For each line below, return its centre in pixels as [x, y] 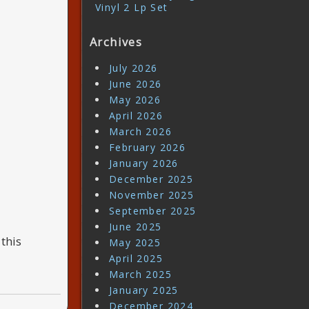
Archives [116, 42]
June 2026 [136, 83]
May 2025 [135, 242]
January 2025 [144, 290]
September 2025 [153, 210]
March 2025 [140, 274]
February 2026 [148, 147]
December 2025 [151, 179]
